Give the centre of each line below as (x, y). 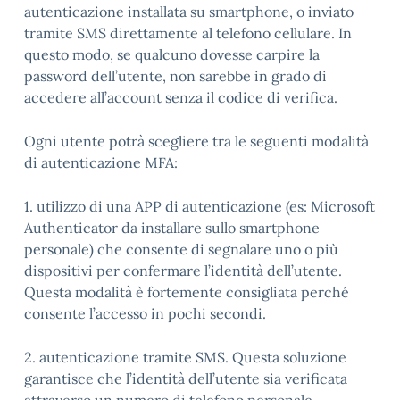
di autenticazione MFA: (101, 162)
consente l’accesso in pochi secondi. (145, 313)
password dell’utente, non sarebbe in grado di (175, 76)
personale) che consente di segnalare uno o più (181, 249)
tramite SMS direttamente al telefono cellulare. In (188, 33)
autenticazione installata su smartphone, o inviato (189, 12)
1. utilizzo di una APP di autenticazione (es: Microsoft (200, 206)
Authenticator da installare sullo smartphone (172, 228)
